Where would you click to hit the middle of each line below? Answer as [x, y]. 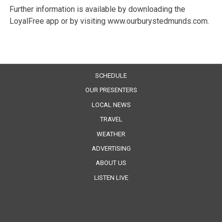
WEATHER [111, 134]
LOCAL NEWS [111, 105]
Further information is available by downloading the [98, 9]
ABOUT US [111, 163]
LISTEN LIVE [111, 177]
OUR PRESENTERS [111, 90]
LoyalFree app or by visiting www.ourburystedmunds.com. [110, 21]
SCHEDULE [111, 76]
